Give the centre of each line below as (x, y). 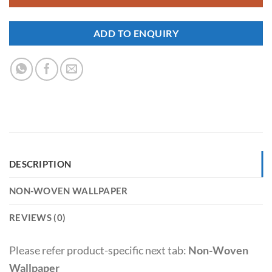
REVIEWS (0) (38, 217)
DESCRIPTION (40, 164)
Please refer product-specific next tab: (99, 250)
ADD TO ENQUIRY (136, 33)
